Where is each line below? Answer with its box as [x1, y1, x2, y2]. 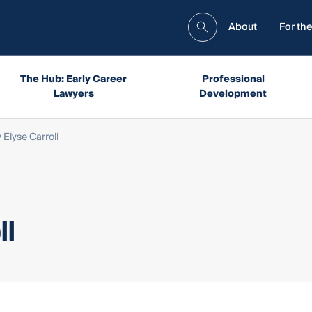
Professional [201, 70, 265, 88]
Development [199, 85, 267, 102]
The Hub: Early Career [20, 70, 127, 88]
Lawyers [53, 85, 94, 102]
